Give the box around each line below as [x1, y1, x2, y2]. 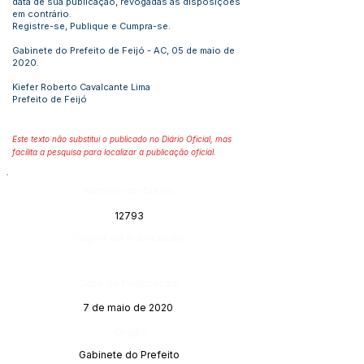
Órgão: [115, 325, 149, 338]
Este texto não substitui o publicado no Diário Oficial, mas [12, 134, 232, 144]
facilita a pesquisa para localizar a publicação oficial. [12, 147, 216, 157]
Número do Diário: [84, 184, 175, 197]
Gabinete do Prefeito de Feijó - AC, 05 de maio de [12, 45, 235, 56]
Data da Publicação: [78, 276, 180, 289]
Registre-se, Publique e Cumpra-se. [12, 20, 171, 32]
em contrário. [12, 8, 71, 19]
